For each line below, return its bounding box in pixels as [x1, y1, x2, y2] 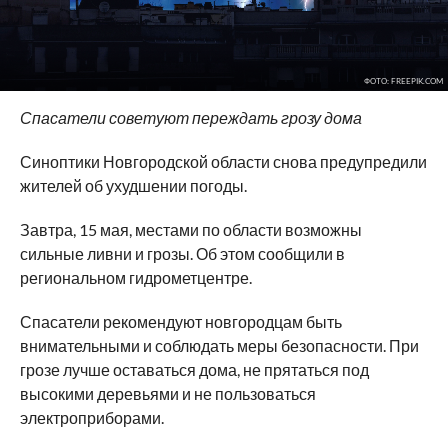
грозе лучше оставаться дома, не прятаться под [19, 359, 369, 379]
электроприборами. [19, 407, 164, 427]
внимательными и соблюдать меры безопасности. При [19, 335, 419, 355]
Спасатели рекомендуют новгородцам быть [19, 311, 342, 331]
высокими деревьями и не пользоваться [19, 383, 316, 403]
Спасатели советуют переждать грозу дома [19, 107, 365, 127]
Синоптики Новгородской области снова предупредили [19, 151, 427, 171]
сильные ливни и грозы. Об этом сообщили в [19, 243, 345, 263]
